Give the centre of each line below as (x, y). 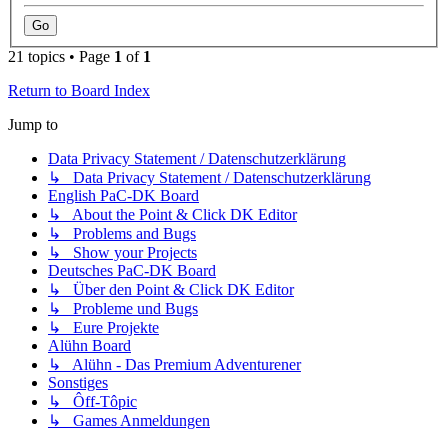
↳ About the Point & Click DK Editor (172, 215)
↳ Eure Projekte (103, 328)
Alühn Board (89, 346)
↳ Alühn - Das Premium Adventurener (174, 365)
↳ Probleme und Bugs (123, 309)
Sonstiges (78, 383)
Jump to (33, 125)
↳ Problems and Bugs (122, 234)
